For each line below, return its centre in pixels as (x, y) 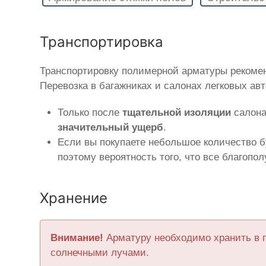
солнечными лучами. (100, 253)
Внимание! (77, 238)
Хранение (74, 198)
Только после (90, 113)
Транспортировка (102, 42)
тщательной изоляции (177, 113)
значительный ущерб (111, 128)
